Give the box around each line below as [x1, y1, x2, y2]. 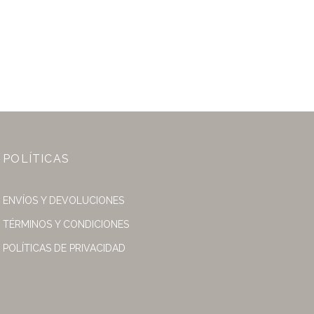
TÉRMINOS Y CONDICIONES [3, 219, 130, 230]
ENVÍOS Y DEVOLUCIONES [3, 195, 125, 206]
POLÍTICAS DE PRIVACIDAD [3, 243, 126, 254]
